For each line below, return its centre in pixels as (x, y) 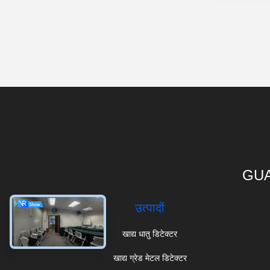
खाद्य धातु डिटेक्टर (150, 234)
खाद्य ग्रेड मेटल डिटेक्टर (150, 258)
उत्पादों (150, 208)
